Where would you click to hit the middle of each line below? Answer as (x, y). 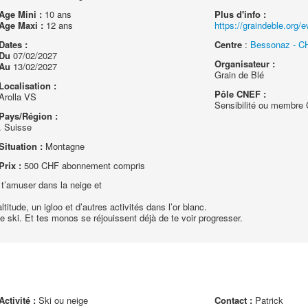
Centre (229, 44)
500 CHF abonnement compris (83, 165)
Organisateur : (245, 64)
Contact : (234, 300)
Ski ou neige (62, 300)
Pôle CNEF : (241, 94)
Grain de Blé (240, 75)
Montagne (63, 146)
